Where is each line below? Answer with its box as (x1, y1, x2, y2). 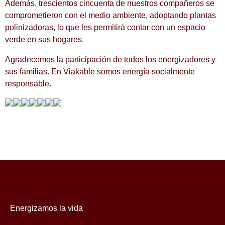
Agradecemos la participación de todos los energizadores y (5, 55, 215, 64)
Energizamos (10, 204, 59, 212)
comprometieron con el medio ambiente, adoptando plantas (5, 11, 216, 20)
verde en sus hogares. (5, 35, 84, 44)
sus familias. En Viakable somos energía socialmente (5, 67, 195, 76)
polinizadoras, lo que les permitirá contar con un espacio (5, 23, 205, 32)
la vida (59, 204, 83, 212)
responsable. (5, 79, 51, 88)
